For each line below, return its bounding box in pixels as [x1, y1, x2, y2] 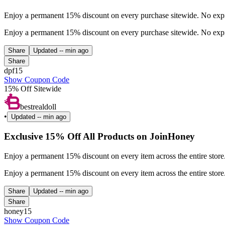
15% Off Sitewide [4, 84, 61, 93]
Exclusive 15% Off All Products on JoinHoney [4, 131, 195, 142]
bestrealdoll [20, 102, 56, 111]
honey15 [4, 207, 32, 215]
